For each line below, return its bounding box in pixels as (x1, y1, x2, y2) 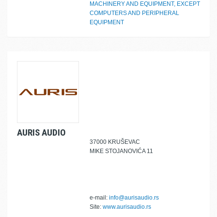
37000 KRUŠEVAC (90, 139, 140, 145)
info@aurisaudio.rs (109, 194, 159, 201)
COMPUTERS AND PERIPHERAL (90, 10, 179, 16)
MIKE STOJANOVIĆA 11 (90, 148, 153, 155)
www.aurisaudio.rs (103, 203, 151, 210)
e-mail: (90, 194, 109, 201)
